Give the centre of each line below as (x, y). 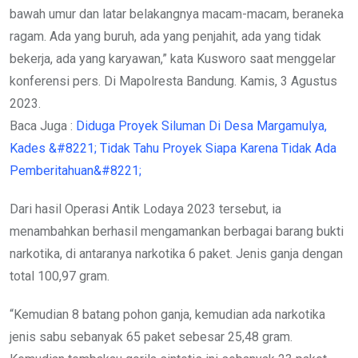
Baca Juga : (43, 125)
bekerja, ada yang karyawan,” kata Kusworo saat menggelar (173, 58)
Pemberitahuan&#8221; (76, 170)
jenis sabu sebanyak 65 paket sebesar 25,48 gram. (151, 336)
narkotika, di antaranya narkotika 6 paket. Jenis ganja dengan (176, 253)
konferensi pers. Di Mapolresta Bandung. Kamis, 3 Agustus (173, 81)
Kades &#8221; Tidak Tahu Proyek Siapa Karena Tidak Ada (173, 148)
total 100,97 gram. (60, 276)
